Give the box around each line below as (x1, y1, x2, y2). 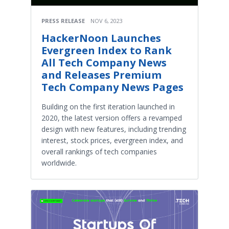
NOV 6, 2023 (90, 17, 123, 25)
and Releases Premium (41, 68, 162, 82)
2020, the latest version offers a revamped (41, 113, 182, 123)
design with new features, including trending (41, 124, 186, 134)
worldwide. (41, 158, 77, 168)
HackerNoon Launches (41, 31, 161, 45)
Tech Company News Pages (41, 80, 184, 95)
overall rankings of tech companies (41, 147, 157, 157)
